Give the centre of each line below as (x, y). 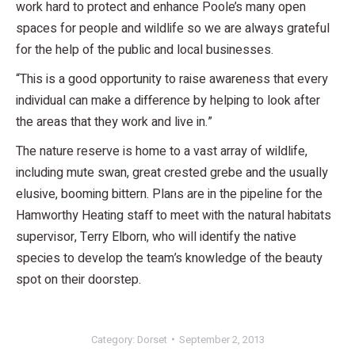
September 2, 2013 (221, 339)
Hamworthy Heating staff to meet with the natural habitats (174, 215)
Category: (114, 339)
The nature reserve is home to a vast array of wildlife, (162, 151)
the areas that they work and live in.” (114, 122)
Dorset (152, 339)
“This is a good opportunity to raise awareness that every (172, 79)
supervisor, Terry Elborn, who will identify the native (156, 237)
